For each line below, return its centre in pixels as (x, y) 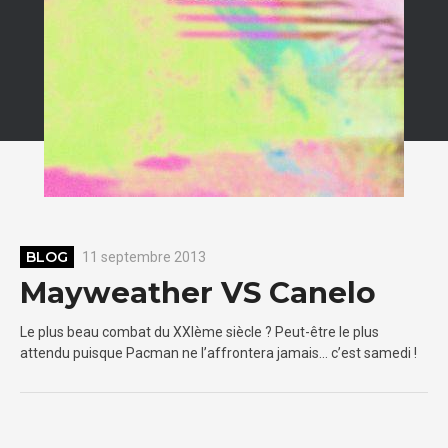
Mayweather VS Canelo (198, 293)
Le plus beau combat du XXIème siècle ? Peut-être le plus (199, 331)
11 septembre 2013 (144, 256)
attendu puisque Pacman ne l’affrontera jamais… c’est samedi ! (218, 352)
